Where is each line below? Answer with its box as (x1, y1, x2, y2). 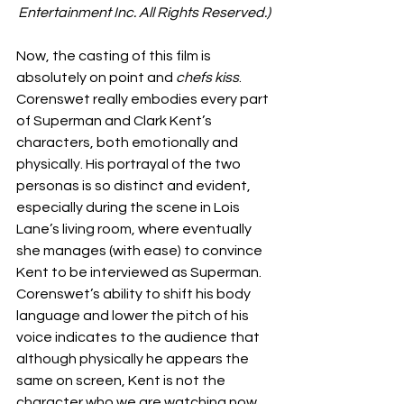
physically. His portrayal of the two (16, 157, 243, 171)
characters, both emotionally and (16, 135, 241, 150)
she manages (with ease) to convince (16, 243, 265, 258)
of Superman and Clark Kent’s (16, 114, 215, 128)
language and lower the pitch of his (16, 308, 252, 323)
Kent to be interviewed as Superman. (16, 265, 264, 280)
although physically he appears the (16, 352, 252, 366)
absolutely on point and (16, 70, 176, 85)
